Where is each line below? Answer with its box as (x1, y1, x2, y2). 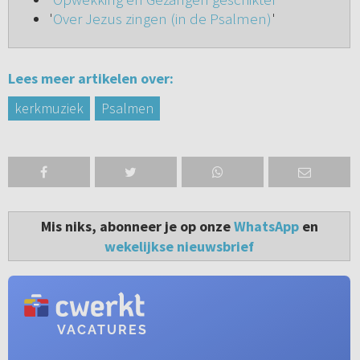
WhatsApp (233, 217, 299, 236)
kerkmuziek (14, 99, 84, 118)
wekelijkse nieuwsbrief (104, 237, 254, 256)
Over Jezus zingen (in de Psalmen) (52, 9, 272, 29)
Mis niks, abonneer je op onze (40, 217, 234, 236)
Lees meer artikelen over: (7, 69, 174, 88)
